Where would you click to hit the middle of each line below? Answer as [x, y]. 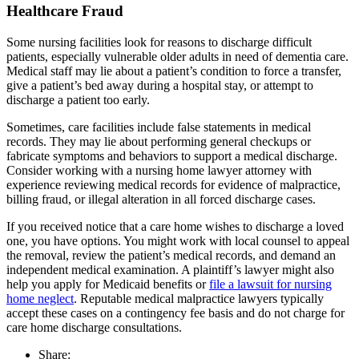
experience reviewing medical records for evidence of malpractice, [173, 185]
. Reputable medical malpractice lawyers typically [199, 299]
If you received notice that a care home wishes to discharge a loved [175, 227]
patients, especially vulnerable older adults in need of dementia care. [177, 57]
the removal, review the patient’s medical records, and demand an [171, 256]
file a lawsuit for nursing [270, 284]
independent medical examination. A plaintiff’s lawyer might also [170, 270]
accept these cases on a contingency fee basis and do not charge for [175, 313]
